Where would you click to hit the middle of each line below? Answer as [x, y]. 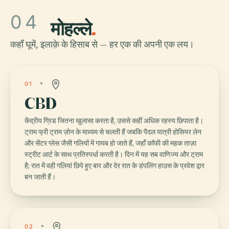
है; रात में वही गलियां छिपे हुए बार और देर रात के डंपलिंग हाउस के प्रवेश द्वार [114, 165]
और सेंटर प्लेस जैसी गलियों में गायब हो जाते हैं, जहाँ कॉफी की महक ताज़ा [110, 143]
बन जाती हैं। [40, 177]
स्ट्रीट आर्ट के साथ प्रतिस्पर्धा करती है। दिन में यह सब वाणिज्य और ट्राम [114, 154]
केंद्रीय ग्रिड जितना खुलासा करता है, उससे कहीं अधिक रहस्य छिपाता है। [114, 120]
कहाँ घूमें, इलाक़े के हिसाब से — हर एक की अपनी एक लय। [102, 44]
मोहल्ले [71, 28]
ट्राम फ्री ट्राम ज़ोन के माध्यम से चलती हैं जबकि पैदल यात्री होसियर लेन [113, 132]
